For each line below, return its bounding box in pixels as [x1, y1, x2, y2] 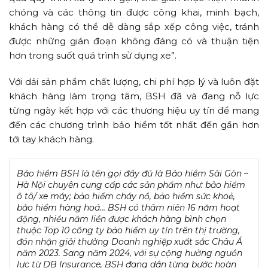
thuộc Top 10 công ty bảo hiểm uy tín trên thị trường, [17, 224, 240, 236]
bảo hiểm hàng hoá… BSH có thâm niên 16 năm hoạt [17, 202, 240, 213]
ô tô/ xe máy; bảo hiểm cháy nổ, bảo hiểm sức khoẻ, [17, 190, 235, 202]
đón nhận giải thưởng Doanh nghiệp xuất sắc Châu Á [17, 236, 242, 247]
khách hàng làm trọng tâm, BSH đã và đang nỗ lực [9, 90, 259, 102]
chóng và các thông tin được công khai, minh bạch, [9, 6, 259, 18]
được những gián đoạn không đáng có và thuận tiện [9, 35, 259, 47]
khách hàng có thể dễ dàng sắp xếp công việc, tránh [9, 20, 259, 32]
